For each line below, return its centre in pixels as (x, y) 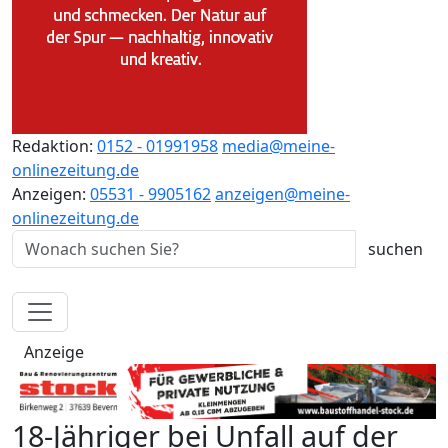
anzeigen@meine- (282, 193)
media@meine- (278, 145)
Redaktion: (54, 145)
